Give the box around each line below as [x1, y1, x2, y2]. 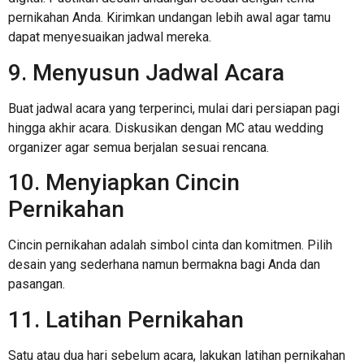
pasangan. [8, 276, 65, 292]
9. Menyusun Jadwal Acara [8, 58, 284, 86]
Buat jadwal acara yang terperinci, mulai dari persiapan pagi [8, 100, 340, 116]
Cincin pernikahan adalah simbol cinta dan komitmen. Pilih [8, 237, 332, 253]
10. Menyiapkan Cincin [8, 169, 240, 197]
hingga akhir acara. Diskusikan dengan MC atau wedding [8, 119, 323, 136]
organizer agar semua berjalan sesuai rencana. [8, 139, 269, 155]
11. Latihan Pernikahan [8, 305, 244, 333]
